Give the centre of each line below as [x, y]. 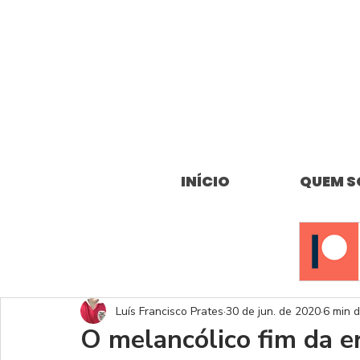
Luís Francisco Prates [170, 311]
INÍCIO [205, 181]
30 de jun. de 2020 [273, 311]
